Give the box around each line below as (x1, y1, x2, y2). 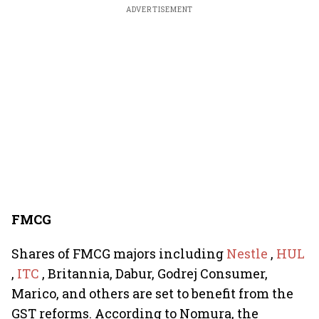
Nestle (226, 245, 271, 262)
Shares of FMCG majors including (11, 245, 226, 262)
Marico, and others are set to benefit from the (11, 285, 293, 302)
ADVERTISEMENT (125, 5, 194, 14)
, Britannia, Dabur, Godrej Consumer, (42, 265, 268, 282)
